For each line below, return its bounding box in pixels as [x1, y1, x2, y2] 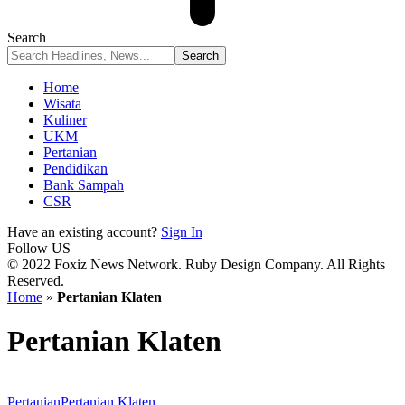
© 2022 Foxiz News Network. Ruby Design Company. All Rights [7, 257, 385, 272]
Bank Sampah [43, 177, 124, 193]
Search [7, 30, 46, 45]
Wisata [43, 96, 81, 111]
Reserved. [7, 273, 64, 288]
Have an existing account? [7, 224, 157, 240]
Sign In [161, 224, 202, 240]
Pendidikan [43, 161, 108, 176]
